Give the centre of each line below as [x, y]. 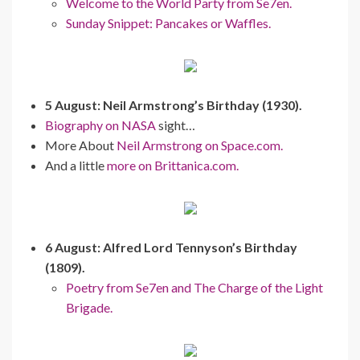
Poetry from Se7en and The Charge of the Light [194, 287]
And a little [76, 165]
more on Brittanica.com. [173, 165]
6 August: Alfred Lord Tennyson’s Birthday [171, 247]
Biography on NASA [100, 125]
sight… [176, 125]
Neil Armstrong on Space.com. [200, 145]
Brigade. [89, 307]
